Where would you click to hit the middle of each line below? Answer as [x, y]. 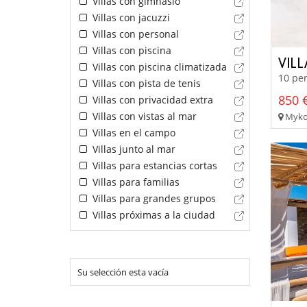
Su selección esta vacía [123, 272]
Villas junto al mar [132, 149]
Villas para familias [134, 182]
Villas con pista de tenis [145, 84]
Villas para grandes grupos [152, 199]
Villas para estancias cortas [153, 166]
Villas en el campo [132, 133]
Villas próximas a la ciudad [152, 215]
